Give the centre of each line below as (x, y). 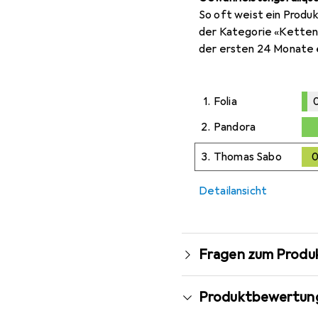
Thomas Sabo (248, 157)
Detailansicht (233, 191)
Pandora (235, 127)
